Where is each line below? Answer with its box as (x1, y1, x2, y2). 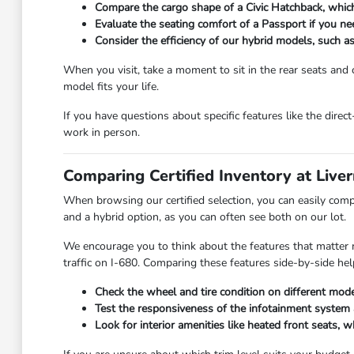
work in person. (62, 125, 140, 140)
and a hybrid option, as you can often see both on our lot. (62, 209, 346, 224)
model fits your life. (62, 79, 159, 94)
